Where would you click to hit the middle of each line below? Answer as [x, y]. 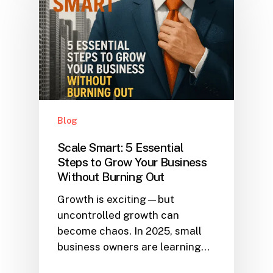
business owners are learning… [133, 247]
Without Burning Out [111, 177]
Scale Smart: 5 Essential [120, 147]
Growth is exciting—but [116, 200]
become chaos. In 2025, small [129, 231]
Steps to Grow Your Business [132, 162]
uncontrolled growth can [118, 215]
